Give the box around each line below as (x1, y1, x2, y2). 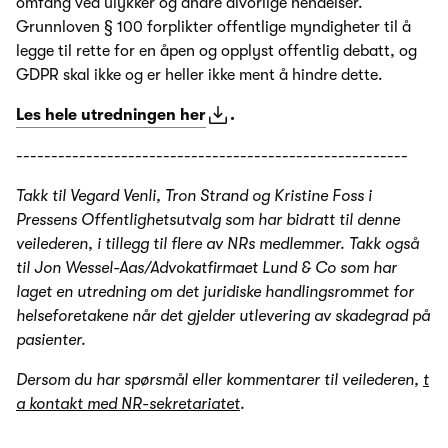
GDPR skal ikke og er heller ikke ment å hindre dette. (16, 65, 387, 84)
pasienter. (16, 330, 86, 349)
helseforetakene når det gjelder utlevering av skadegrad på (16, 306, 430, 325)
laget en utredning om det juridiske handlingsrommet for (16, 282, 414, 301)
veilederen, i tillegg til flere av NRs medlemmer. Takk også (16, 234, 419, 253)
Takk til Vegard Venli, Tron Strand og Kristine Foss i (16, 186, 372, 205)
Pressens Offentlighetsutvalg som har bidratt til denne (16, 210, 400, 229)
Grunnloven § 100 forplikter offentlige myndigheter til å (16, 17, 411, 36)
